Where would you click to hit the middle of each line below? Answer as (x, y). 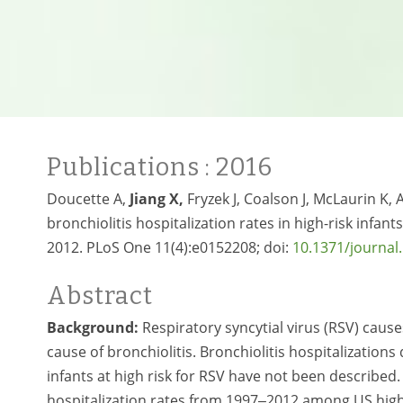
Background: (94, 327)
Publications (126, 167)
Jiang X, (158, 199)
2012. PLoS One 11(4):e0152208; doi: (170, 247)
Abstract (100, 296)
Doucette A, (88, 199)
